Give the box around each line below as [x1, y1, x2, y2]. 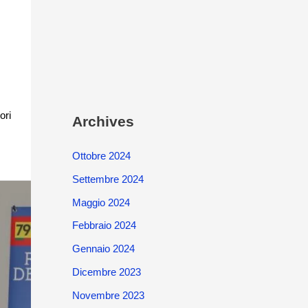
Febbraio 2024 [71, 219, 136, 232]
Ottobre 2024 [71, 150, 131, 162]
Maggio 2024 [71, 196, 130, 208]
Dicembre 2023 [71, 265, 141, 278]
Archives [71, 113, 134, 129]
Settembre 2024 [71, 173, 144, 185]
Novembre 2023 [71, 289, 144, 301]
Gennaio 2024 [71, 243, 135, 254]
